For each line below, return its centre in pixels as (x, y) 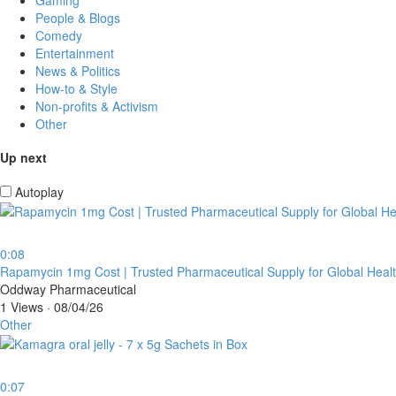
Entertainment (75, 53)
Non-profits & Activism (97, 106)
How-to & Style (76, 88)
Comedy (59, 35)
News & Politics (78, 70)
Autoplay (39, 191)
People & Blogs (78, 17)
